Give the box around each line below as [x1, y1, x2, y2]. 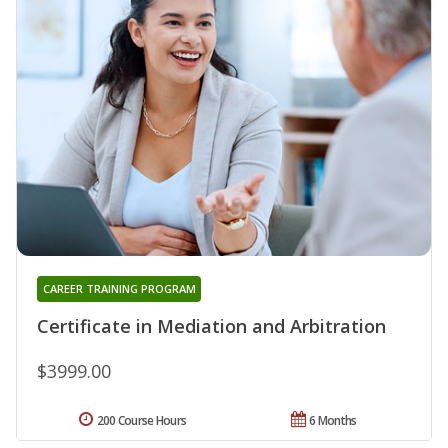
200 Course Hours [96, 411, 187, 429]
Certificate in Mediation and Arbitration [37, 313, 386, 338]
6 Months [309, 411, 357, 429]
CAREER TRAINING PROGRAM [42, 280, 196, 296]
